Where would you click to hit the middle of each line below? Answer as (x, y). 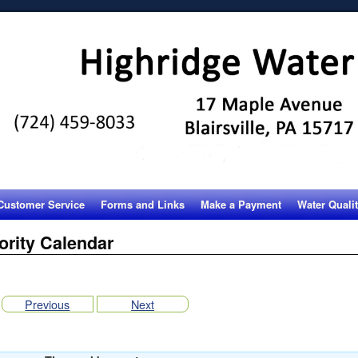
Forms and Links (143, 204)
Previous (48, 304)
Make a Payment (241, 204)
